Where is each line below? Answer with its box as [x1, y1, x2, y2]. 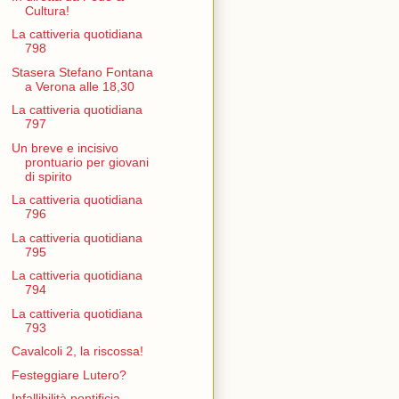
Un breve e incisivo [11, 140, 118, 155]
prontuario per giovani [24, 154, 149, 169]
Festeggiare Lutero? [11, 367, 126, 382]
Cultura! [24, 3, 69, 18]
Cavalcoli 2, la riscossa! [11, 344, 143, 359]
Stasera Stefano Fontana [11, 64, 153, 79]
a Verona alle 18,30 [24, 78, 134, 94]
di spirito [24, 168, 72, 183]
